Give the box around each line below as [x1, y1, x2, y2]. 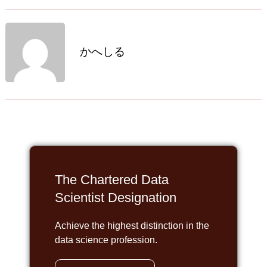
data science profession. [54, 235, 157, 246]
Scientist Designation [54, 190, 176, 206]
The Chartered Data [54, 172, 169, 188]
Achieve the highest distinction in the [54, 221, 209, 231]
